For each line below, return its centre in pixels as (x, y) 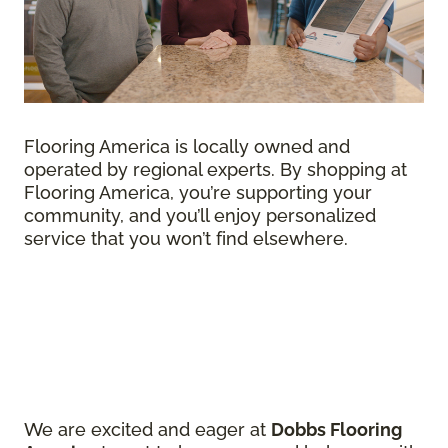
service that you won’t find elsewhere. (186, 238)
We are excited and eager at (147, 429)
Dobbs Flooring (336, 429)
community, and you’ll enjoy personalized (200, 215)
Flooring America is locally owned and (187, 146)
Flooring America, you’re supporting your (198, 192)
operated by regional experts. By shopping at (215, 169)
